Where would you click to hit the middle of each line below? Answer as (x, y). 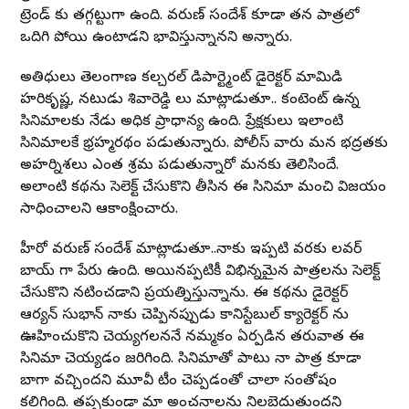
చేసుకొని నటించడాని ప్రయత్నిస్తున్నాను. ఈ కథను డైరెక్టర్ (184, 294)
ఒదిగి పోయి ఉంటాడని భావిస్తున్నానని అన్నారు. (157, 38)
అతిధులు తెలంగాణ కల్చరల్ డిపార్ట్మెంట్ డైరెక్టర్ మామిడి (182, 78)
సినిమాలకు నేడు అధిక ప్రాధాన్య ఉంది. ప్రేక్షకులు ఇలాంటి (182, 122)
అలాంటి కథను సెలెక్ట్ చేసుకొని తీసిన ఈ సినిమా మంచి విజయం (204, 188)
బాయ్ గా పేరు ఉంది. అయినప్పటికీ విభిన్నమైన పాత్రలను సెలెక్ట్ (200, 272)
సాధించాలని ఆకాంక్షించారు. (100, 210)
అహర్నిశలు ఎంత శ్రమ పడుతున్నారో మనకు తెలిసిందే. (180, 166)
